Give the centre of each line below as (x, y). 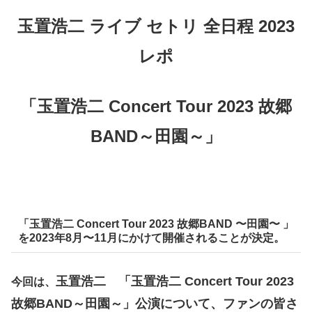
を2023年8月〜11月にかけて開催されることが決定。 (151, 237)
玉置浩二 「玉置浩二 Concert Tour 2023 (175, 282)
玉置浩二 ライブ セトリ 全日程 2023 (156, 26)
